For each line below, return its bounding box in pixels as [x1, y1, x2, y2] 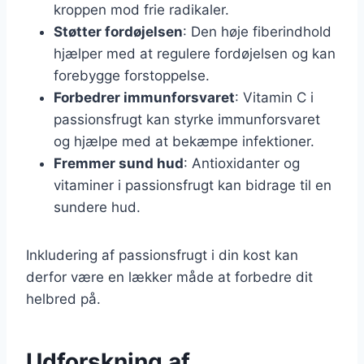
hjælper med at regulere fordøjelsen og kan [54, 45, 336, 62]
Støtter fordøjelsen [54, 23, 183, 40]
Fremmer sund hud [54, 154, 184, 171]
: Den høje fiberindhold [183, 23, 331, 40]
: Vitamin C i [235, 89, 314, 106]
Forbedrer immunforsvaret [54, 89, 235, 106]
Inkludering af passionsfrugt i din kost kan [26, 246, 298, 263]
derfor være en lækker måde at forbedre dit [26, 268, 313, 285]
